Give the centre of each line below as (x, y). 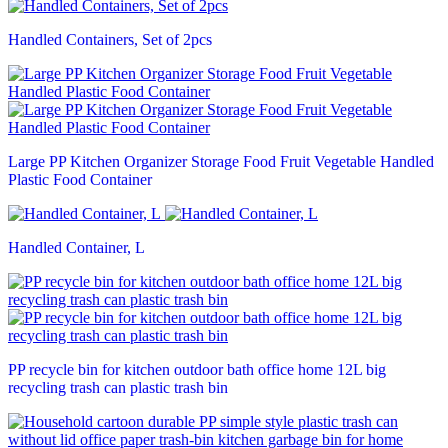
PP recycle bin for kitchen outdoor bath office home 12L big (197, 369)
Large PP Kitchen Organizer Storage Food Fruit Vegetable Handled (221, 161)
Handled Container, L (76, 247)
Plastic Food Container (80, 179)
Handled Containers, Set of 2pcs (110, 39)
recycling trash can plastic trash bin (118, 387)
